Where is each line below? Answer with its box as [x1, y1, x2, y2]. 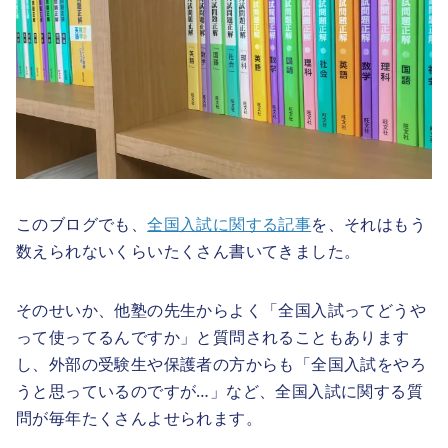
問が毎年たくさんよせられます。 [16, 406, 262, 429]
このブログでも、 [16, 212, 148, 235]
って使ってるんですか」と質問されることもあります [16, 325, 410, 348]
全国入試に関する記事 [147, 212, 312, 235]
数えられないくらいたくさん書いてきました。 [16, 239, 361, 262]
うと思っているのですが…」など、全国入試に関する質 [16, 379, 423, 402]
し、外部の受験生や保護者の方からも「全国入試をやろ [16, 352, 426, 375]
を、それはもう [311, 212, 427, 235]
